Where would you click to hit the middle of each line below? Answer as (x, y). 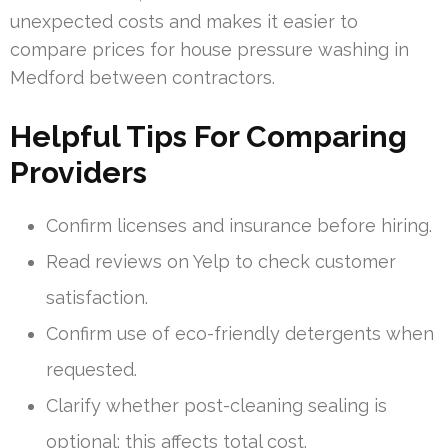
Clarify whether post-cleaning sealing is (216, 405)
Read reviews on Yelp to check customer (221, 261)
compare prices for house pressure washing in (209, 49)
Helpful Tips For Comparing (208, 136)
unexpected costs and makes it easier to (184, 21)
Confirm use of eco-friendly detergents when (240, 333)
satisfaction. (97, 297)
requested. (91, 369)
